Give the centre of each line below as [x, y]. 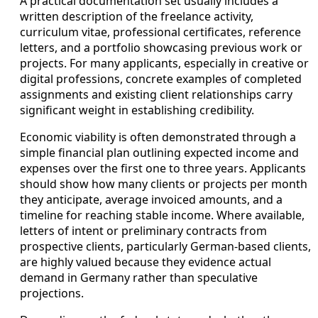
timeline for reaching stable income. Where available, [162, 215]
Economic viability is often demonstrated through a [158, 137]
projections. [52, 294]
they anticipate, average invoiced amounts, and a [151, 200]
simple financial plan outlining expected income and [159, 153]
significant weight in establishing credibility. [137, 110]
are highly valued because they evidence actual [146, 262]
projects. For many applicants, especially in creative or [164, 64]
